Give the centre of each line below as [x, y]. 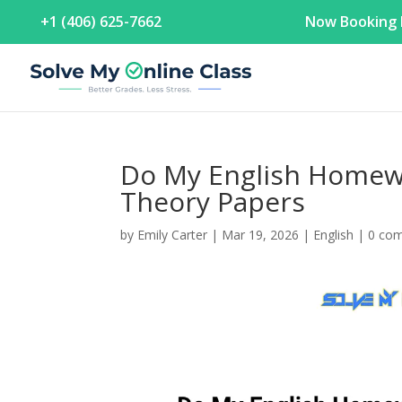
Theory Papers [213, 201]
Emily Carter [173, 235]
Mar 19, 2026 [261, 235]
